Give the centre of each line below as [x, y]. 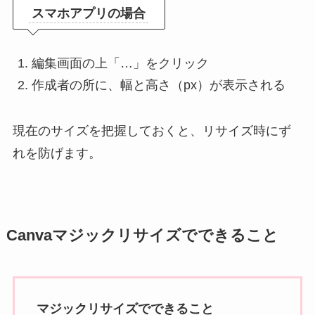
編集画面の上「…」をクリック [120, 64]
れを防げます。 [57, 153]
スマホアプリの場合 [89, 13]
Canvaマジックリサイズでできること [142, 235]
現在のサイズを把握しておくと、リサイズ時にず [152, 130]
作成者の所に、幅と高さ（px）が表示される [158, 85]
